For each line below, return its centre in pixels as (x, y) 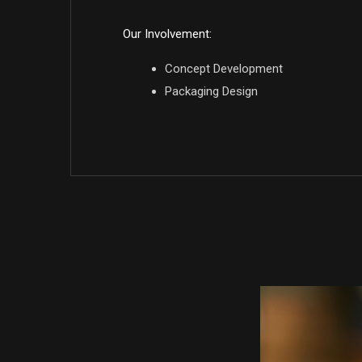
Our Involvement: (167, 34)
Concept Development (224, 69)
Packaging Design (211, 91)
